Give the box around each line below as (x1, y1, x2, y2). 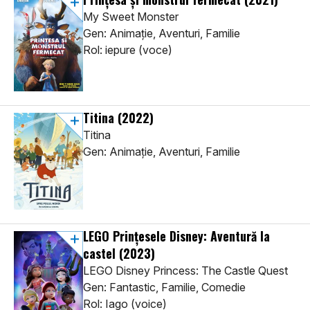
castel (83, 244, 119, 263)
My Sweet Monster (83, 10, 179, 24)
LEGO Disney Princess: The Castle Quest (83, 264, 288, 278)
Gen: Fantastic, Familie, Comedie (83, 280, 246, 295)
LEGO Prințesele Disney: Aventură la (83, 227, 270, 246)
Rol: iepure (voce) (83, 43, 172, 57)
